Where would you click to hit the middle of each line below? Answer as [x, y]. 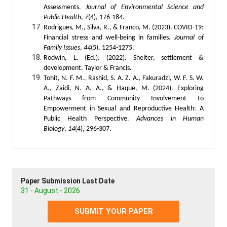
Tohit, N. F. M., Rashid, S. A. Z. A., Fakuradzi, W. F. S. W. [124, 78]
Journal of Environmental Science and [145, 7]
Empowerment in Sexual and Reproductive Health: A [124, 108]
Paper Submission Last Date [68, 181]
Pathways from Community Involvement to [124, 98]
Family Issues [62, 48]
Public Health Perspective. [90, 119]
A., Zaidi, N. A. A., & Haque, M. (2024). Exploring [124, 88]
